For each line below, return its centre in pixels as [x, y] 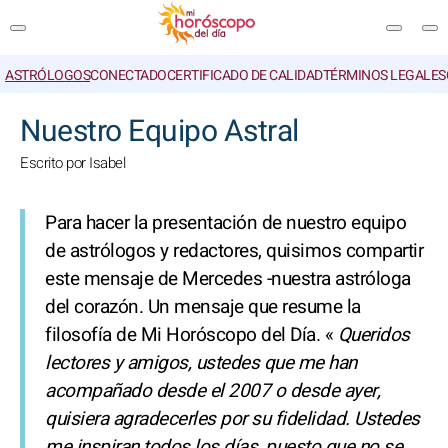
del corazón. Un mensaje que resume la [203, 307]
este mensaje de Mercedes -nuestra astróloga [228, 279]
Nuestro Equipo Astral [159, 132]
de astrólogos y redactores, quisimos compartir [234, 251]
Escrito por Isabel [72, 163]
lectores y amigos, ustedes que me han [201, 363]
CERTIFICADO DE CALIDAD [244, 75]
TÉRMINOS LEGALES [384, 75]
